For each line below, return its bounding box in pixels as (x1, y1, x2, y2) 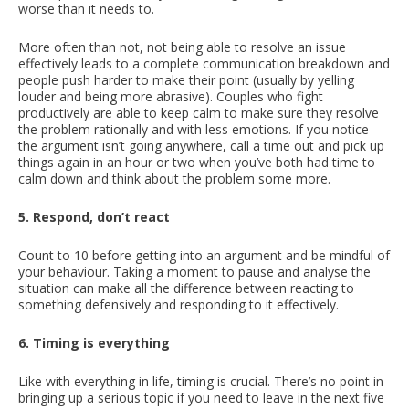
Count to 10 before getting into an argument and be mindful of (18, 246, 390, 264)
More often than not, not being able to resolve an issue (18, 37, 346, 56)
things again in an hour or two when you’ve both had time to (18, 152, 375, 171)
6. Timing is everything (18, 333, 170, 351)
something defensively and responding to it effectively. (18, 295, 339, 313)
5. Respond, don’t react (18, 207, 170, 225)
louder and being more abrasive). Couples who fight (18, 87, 323, 105)
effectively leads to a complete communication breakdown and (18, 54, 390, 72)
